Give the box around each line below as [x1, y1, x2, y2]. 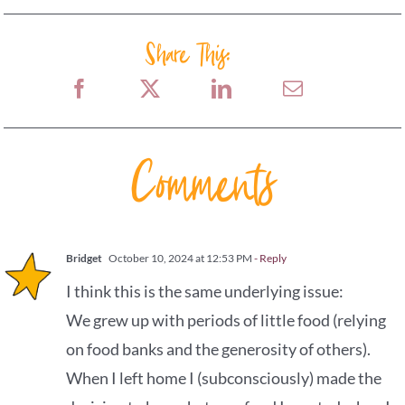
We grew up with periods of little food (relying [66, 310, 387, 331]
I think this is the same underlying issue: [66, 281, 344, 302]
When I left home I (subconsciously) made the [66, 368, 382, 389]
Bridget [66, 251, 103, 266]
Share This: [145, 34, 248, 73]
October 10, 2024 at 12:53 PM [107, 251, 253, 266]
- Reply [252, 251, 287, 266]
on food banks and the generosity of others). [66, 339, 372, 360]
